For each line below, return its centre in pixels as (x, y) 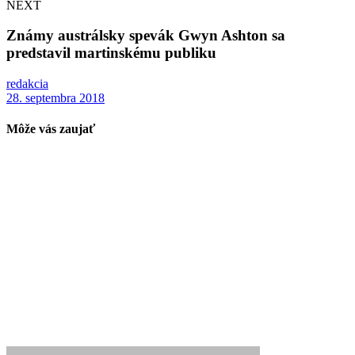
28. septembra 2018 (55, 98)
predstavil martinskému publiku (111, 53)
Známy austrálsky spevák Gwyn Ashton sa (146, 36)
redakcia (27, 84)
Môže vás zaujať (51, 129)
